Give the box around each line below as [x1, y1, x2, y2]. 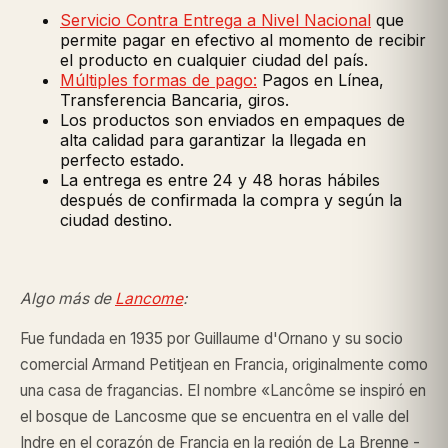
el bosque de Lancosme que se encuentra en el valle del [20, 407, 409, 427]
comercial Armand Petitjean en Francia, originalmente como [20, 355, 428, 375]
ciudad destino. [60, 210, 172, 231]
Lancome [115, 289, 183, 309]
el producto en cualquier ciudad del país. [60, 50, 368, 71]
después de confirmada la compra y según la [60, 190, 402, 211]
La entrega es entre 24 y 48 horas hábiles [60, 170, 380, 191]
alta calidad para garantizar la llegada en [60, 130, 366, 151]
